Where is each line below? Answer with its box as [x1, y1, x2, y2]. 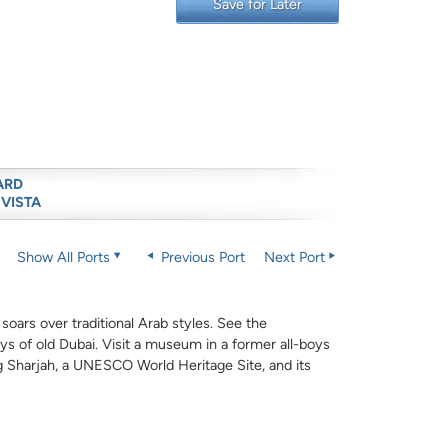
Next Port [263, 248, 325, 267]
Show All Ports [16, 248, 110, 267]
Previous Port [156, 248, 245, 267]
